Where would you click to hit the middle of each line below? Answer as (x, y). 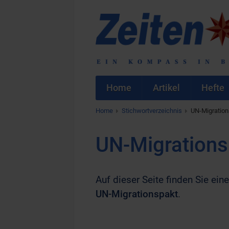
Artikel (166, 88)
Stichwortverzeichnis (152, 111)
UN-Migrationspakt (137, 194)
